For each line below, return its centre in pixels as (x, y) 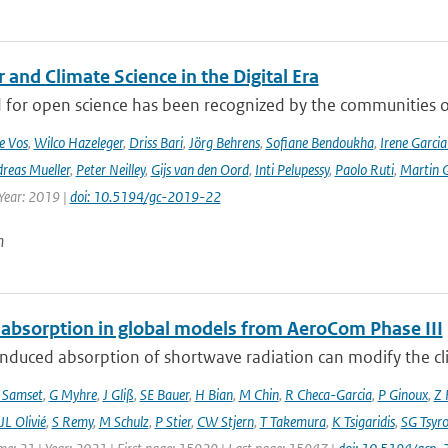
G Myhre (72, 394)
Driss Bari (155, 142)
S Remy (72, 421)
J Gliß (118, 394)
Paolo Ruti (364, 169)
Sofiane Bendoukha (319, 142)
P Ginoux (402, 394)
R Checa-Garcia (328, 394)
